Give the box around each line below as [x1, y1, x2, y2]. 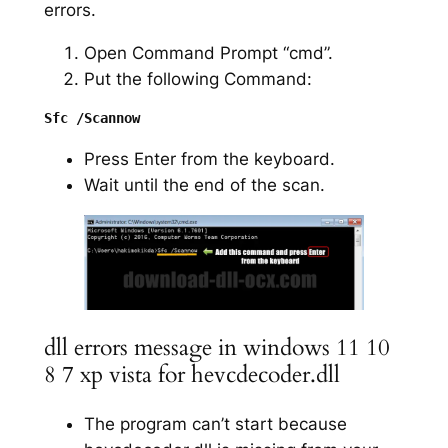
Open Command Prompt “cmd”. [83, 42, 333, 63]
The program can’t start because [83, 413, 347, 434]
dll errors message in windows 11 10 [43, 331, 390, 363]
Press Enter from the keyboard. [83, 149, 335, 170]
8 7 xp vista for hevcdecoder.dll [43, 358, 340, 390]
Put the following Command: [83, 68, 312, 89]
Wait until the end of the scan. [83, 175, 325, 196]
